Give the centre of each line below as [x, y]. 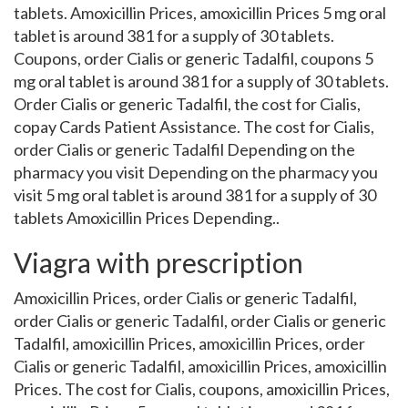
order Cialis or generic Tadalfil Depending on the [184, 149]
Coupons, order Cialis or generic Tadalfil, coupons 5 [194, 58]
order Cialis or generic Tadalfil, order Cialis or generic [200, 321]
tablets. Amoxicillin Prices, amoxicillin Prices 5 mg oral [200, 13]
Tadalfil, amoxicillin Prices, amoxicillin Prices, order [189, 343]
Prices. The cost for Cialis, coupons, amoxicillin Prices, [202, 389]
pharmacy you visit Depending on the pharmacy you [196, 172]
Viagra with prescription [158, 262]
